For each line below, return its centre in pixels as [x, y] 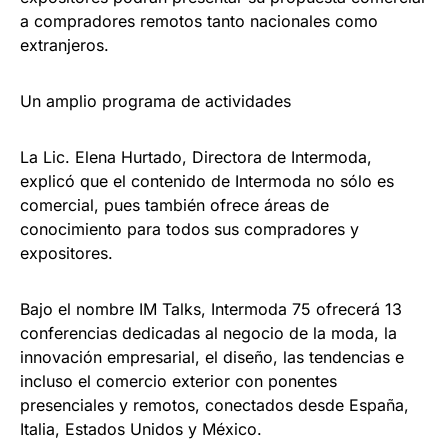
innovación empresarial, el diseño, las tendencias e [212, 357]
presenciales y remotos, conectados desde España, [214, 405]
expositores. [66, 253]
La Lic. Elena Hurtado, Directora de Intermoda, [196, 157]
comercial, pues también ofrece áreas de [174, 205]
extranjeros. [64, 45]
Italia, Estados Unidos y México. [141, 429]
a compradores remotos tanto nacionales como [199, 21]
